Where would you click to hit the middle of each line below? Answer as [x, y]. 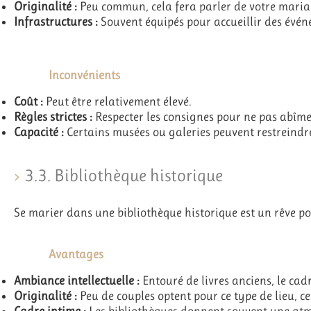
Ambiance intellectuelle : [77, 280]
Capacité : [39, 132]
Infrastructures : [56, 22]
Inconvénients [84, 75]
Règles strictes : [53, 116]
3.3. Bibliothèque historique [124, 176]
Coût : [28, 101]
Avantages [76, 254]
